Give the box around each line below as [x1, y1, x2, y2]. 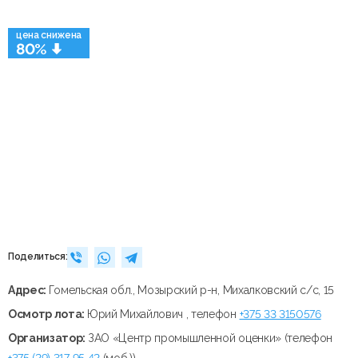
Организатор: [8, 331, 88, 344]
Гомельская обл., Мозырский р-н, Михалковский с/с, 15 [48, 283, 335, 296]
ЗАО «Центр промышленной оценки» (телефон [87, 331, 333, 344]
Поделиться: [8, 251, 68, 263]
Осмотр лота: [8, 307, 87, 320]
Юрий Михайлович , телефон [86, 307, 240, 320]
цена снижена [16, 30, 82, 41]
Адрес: [8, 283, 49, 296]
